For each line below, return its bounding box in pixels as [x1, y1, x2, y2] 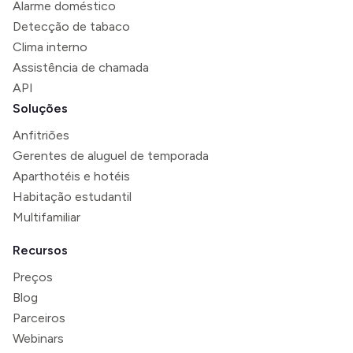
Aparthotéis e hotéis [13, 168, 130, 184]
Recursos [13, 242, 68, 258]
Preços [13, 269, 53, 284]
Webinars [13, 330, 64, 346]
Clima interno [13, 39, 87, 54]
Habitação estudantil [13, 188, 132, 204]
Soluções [13, 100, 68, 116]
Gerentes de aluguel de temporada [13, 147, 209, 163]
